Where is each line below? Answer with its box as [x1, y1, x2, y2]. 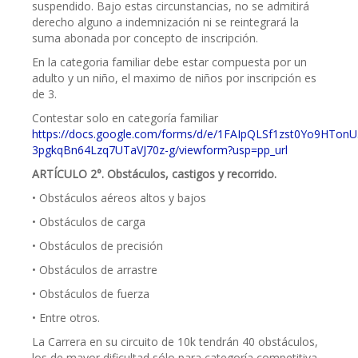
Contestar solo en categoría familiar [32, 110, 218, 125]
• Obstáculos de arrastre [32, 262, 157, 277]
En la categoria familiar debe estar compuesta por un [32, 54, 307, 70]
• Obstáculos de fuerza [32, 286, 149, 301]
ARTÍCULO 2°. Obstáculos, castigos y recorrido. [32, 166, 276, 181]
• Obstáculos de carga [32, 214, 145, 229]
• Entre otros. [32, 310, 100, 325]
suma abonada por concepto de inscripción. [32, 30, 258, 46]
